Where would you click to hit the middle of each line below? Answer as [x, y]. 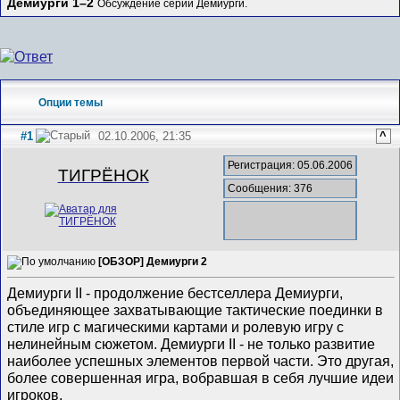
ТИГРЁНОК [103, 176]
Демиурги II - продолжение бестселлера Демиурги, [175, 293]
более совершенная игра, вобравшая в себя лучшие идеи [201, 378]
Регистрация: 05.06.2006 [291, 166]
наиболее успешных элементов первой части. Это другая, [201, 361]
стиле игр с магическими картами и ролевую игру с [176, 327]
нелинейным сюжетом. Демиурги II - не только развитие [192, 344]
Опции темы [71, 102]
